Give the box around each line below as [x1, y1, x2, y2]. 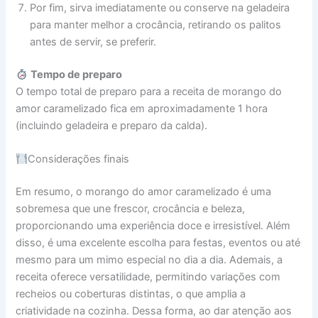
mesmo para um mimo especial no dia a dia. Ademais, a [16, 253, 283, 267]
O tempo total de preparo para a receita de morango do [16, 85, 283, 99]
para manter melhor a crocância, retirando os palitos [30, 18, 282, 32]
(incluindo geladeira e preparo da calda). [16, 119, 208, 133]
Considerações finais [28, 153, 130, 166]
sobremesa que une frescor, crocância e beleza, [16, 202, 246, 216]
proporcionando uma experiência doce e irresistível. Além [16, 219, 291, 233]
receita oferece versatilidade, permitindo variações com [16, 270, 281, 284]
